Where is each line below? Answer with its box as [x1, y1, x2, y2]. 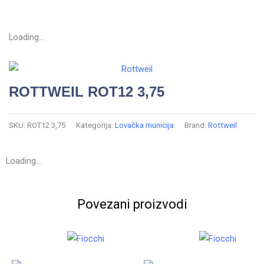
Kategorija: [76, 120, 115, 130]
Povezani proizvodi [77, 196, 187, 212]
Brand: [184, 120, 208, 130]
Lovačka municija [115, 120, 174, 130]
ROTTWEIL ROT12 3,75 [9, 84, 164, 100]
